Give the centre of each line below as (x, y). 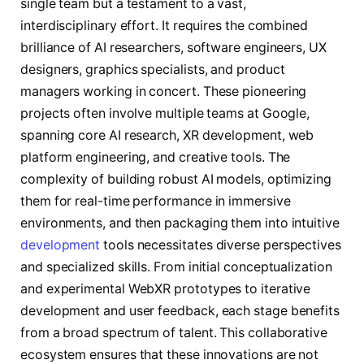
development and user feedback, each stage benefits (180, 311)
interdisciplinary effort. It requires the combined (165, 26)
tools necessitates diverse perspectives (221, 245)
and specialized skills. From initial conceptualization (176, 267)
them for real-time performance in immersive (156, 201)
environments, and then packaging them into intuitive (180, 223)
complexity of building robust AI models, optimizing (176, 180)
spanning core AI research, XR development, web (167, 136)
